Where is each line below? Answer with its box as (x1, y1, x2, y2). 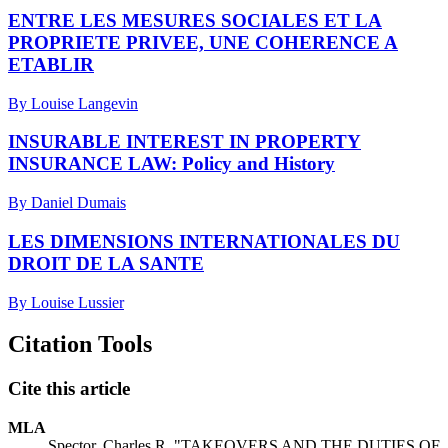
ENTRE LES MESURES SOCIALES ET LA (8, 9, 382, 31)
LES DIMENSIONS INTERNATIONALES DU (8, 230, 400, 252)
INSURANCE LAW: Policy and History (8, 153, 335, 175)
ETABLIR (8, 53, 94, 75)
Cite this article (8, 378, 130, 400)
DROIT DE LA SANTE (8, 252, 204, 274)
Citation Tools (8, 331, 152, 358)
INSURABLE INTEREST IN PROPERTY (8, 131, 361, 153)
